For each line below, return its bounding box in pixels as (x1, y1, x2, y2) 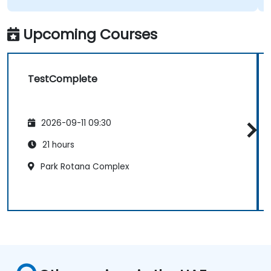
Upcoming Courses (23, 24, 157, 44)
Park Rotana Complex (38, 161, 129, 173)
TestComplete (28, 71, 97, 86)
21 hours (40, 139, 74, 151)
